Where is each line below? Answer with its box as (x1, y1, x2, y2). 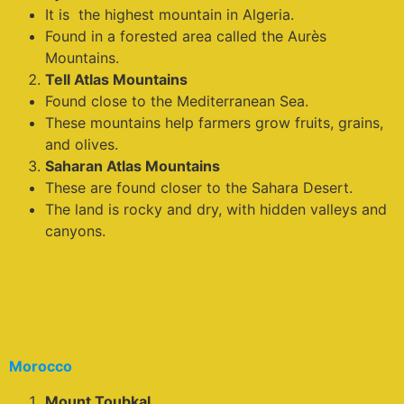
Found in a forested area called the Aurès (45, 26, 326, 45)
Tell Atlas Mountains (45, 69, 188, 88)
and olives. (45, 134, 118, 153)
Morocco (9, 357, 72, 376)
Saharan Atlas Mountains (45, 156, 220, 175)
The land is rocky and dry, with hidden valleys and (45, 199, 387, 218)
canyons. (45, 221, 106, 240)
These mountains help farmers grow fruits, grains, (45, 113, 383, 132)
